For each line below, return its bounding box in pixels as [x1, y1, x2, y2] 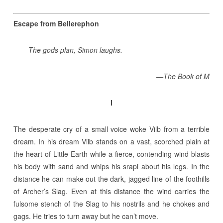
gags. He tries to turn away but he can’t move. [13, 211, 158, 221]
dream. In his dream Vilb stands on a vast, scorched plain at [13, 136, 210, 146]
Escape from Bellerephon [13, 18, 99, 28]
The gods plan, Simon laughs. [28, 45, 122, 55]
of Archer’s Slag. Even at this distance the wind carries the [13, 186, 210, 196]
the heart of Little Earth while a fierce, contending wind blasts [13, 149, 210, 159]
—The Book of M [156, 71, 210, 81]
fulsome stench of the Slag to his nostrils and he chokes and [13, 199, 210, 209]
